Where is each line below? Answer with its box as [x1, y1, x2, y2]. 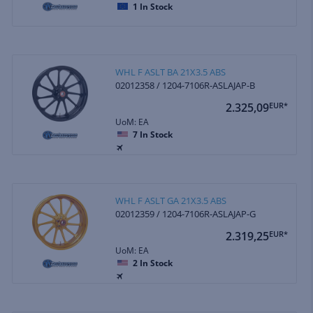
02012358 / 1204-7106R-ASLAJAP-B [115, 78, 256, 92]
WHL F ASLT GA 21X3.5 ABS [115, 194, 227, 207]
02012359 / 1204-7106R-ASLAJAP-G [115, 207, 256, 220]
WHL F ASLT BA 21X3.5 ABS [115, 65, 226, 78]
